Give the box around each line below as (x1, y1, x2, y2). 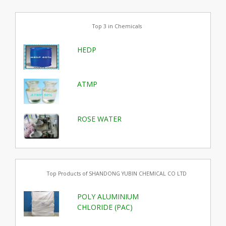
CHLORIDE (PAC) (77, 202, 133, 212)
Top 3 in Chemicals (92, 23, 142, 30)
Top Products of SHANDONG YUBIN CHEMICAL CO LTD (47, 169, 187, 177)
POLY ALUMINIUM (77, 192, 139, 202)
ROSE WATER (77, 114, 122, 124)
